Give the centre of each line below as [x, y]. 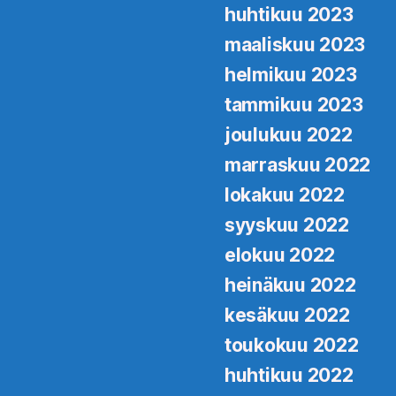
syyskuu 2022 [287, 225]
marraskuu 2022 [298, 165]
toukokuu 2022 [292, 345]
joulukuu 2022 [289, 135]
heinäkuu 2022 [290, 285]
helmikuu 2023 [291, 75]
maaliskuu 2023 [295, 45]
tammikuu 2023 [294, 105]
